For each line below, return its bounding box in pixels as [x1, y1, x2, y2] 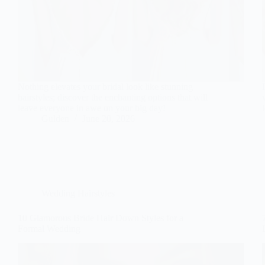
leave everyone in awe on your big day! [18, 102, 166, 113]
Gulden [41, 113, 69, 124]
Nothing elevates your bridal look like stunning [18, 81, 193, 92]
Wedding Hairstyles [41, 188, 115, 198]
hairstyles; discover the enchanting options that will [18, 92, 208, 102]
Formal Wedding [18, 223, 80, 234]
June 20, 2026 [82, 113, 135, 124]
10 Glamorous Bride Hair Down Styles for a [18, 212, 183, 223]
